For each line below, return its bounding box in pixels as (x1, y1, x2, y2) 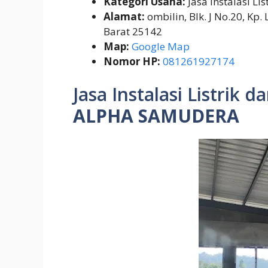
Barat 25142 (103, 24, 162, 38)
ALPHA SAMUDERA (73, 103, 239, 129)
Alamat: (103, 9, 145, 23)
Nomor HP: (103, 54, 160, 68)
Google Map (132, 39, 190, 53)
